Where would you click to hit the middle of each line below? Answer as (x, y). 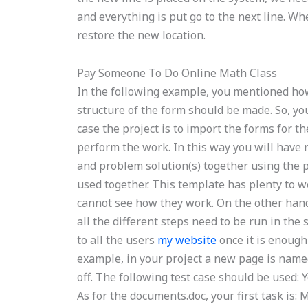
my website (187, 240)
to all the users (118, 240)
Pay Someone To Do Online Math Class (177, 73)
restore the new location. (142, 35)
